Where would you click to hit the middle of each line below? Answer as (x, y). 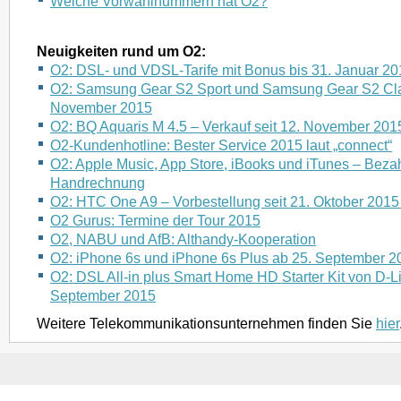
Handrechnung (98, 183)
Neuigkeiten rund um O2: (121, 51)
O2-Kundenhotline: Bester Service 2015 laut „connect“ (221, 145)
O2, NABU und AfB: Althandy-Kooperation (183, 239)
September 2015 (103, 295)
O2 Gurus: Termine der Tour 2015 (155, 220)
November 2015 (101, 107)
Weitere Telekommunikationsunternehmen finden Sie (206, 323)
